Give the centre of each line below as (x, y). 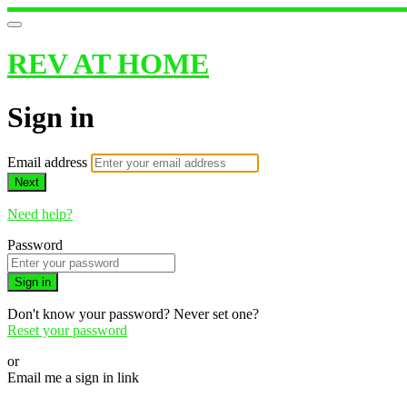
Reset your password (67, 331)
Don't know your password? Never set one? (133, 314)
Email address (49, 163)
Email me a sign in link (73, 378)
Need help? (40, 214)
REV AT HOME (108, 64)
